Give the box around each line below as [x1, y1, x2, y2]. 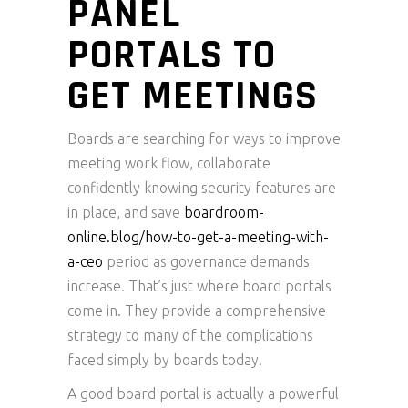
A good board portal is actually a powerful [67, 385, 339, 402]
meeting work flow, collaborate [67, 155, 270, 171]
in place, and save [67, 204, 184, 220]
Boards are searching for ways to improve [67, 130, 341, 147]
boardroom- [184, 204, 264, 220]
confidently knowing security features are [67, 179, 336, 196]
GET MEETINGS [67, 70, 319, 123]
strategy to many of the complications [67, 327, 313, 343]
